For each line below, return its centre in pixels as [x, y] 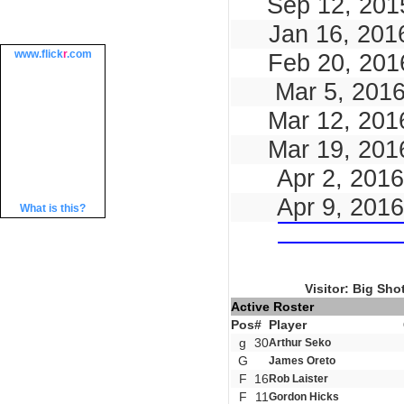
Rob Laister [298, 379]
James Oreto [302, 361]
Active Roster [272, 307]
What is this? [53, 208]
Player [288, 325]
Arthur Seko [300, 343]
